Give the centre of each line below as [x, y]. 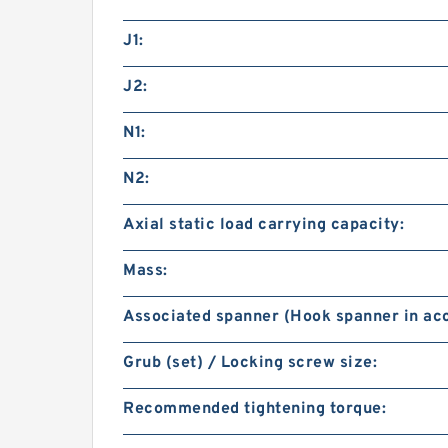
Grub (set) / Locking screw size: [250, 363]
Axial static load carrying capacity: [263, 225]
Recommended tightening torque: [254, 409]
